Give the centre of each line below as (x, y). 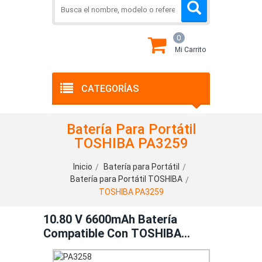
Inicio (83, 167)
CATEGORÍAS (110, 89)
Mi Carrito (190, 50)
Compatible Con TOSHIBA (112, 233)
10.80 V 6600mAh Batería (110, 219)
